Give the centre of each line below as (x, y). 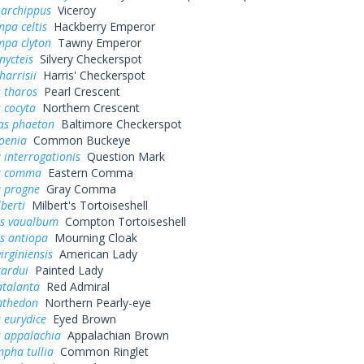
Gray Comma (78, 189)
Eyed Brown (81, 319)
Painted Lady (65, 270)
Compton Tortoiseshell (122, 221)
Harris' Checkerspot (91, 75)
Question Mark (122, 156)
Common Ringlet (101, 351)
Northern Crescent (87, 108)
